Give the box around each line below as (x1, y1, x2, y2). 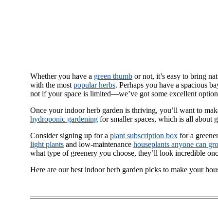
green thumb (94, 72, 132, 80)
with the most (30, 80, 73, 89)
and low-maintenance (64, 140, 133, 148)
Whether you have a (30, 72, 94, 80)
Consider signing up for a (30, 131, 110, 140)
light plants (30, 140, 64, 148)
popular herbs (73, 80, 115, 89)
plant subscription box (110, 131, 178, 140)
